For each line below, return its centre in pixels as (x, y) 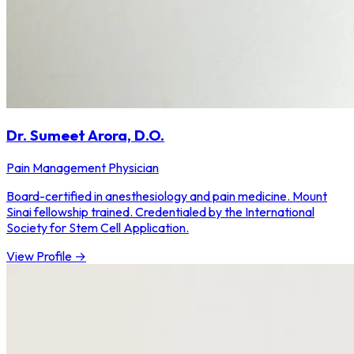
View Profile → (46, 256)
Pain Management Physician (83, 168)
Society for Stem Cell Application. (98, 228)
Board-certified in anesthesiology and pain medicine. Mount (167, 196)
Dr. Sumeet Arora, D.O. (85, 136)
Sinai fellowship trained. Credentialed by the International (160, 212)
